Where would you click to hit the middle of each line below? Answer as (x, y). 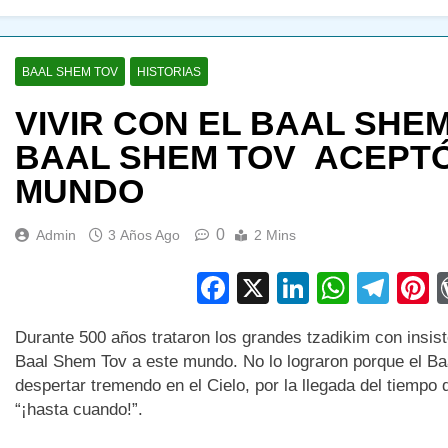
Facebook (300, 288)
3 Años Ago (143, 234)
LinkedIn (370, 288)
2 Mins (274, 234)
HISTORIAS (168, 71)
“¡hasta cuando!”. (81, 410)
